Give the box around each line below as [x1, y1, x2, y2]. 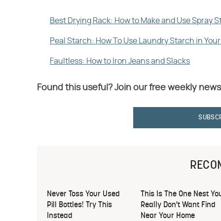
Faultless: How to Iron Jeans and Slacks [50, 57, 190, 66]
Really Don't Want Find [141, 201, 216, 210]
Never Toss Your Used [47, 190, 120, 199]
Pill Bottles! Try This [47, 201, 112, 210]
